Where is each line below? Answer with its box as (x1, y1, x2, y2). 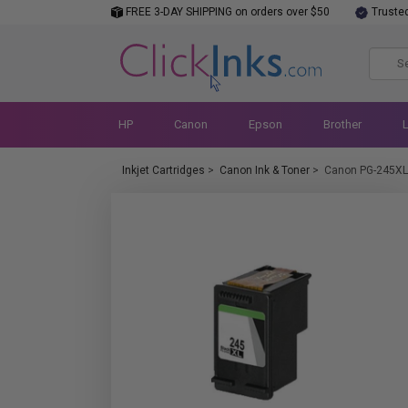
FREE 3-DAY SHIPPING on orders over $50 (123, 5, 330, 18)
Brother (322, 117, 362, 131)
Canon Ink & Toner (219, 164, 310, 177)
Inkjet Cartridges (122, 164, 205, 177)
